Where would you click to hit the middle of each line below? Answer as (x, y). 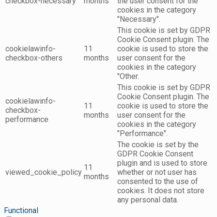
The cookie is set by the (158, 145)
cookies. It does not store (161, 191)
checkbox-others (34, 58)
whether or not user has (157, 172)
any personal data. (148, 200)
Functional (21, 211)
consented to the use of (158, 182)
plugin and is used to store (162, 163)
